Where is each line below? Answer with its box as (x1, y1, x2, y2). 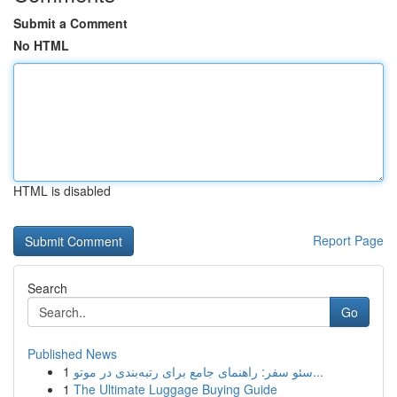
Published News (27, 345, 117, 362)
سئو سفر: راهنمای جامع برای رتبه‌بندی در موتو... (313, 362, 323, 380)
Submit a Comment (13, 14, 128, 32)
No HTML (13, 36, 69, 54)
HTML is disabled (13, 182, 111, 199)
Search (27, 279, 67, 297)
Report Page (313, 231, 384, 249)
